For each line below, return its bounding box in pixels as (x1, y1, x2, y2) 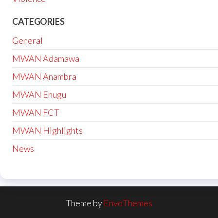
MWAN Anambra (12, 71, 76, 82)
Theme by (66, 197, 104, 208)
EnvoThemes (104, 197, 152, 208)
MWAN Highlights (12, 125, 83, 136)
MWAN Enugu (12, 89, 66, 100)
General (12, 35, 43, 46)
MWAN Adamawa (12, 53, 79, 64)
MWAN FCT (12, 107, 59, 118)
